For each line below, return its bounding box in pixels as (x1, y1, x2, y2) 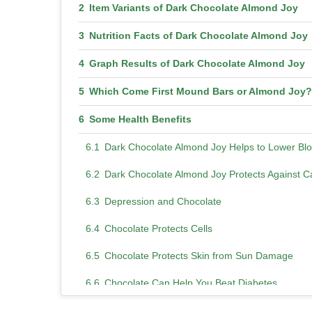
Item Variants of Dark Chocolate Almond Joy (88, 1, 298, 13)
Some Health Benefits (88, 113, 192, 125)
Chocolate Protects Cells (104, 222, 212, 234)
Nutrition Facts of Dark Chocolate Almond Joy (88, 29, 308, 41)
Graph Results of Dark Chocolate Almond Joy (88, 57, 305, 69)
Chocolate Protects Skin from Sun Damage (104, 249, 293, 261)
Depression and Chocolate (104, 195, 221, 207)
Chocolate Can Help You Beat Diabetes (104, 276, 277, 288)
